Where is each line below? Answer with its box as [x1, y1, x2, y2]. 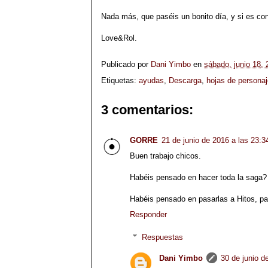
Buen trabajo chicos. [130, 151, 201, 160]
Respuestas [141, 232, 183, 242]
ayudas [139, 75, 164, 85]
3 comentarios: [101, 102, 193, 117]
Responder [130, 209, 167, 219]
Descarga [169, 75, 202, 85]
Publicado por [101, 59, 151, 69]
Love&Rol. [101, 33, 139, 42]
